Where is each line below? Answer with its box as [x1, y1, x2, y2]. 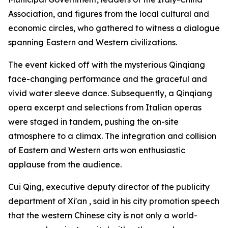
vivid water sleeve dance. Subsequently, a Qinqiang [8, 88, 212, 98]
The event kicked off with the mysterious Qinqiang [8, 59, 205, 70]
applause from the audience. [8, 159, 122, 169]
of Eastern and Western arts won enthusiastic [8, 145, 185, 155]
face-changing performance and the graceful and [8, 73, 207, 84]
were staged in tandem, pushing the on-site [8, 116, 179, 127]
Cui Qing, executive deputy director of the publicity [8, 181, 210, 192]
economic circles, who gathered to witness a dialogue [8, 22, 220, 33]
